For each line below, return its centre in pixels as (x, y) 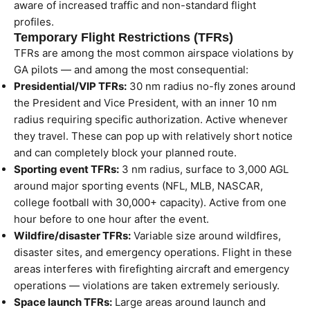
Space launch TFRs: (63, 302)
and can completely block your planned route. (125, 153)
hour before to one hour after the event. (111, 219)
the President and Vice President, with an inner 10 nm (145, 103)
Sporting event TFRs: (66, 169)
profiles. (34, 22)
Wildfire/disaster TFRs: (72, 236)
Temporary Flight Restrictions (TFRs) (124, 37)
